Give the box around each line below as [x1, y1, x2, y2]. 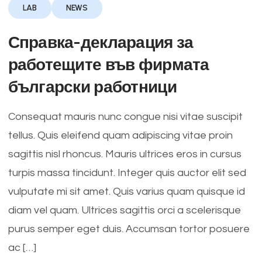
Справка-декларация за [8, 32, 194, 52]
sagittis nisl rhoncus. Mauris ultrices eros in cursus [8, 149, 242, 160]
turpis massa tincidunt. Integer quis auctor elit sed [8, 167, 246, 178]
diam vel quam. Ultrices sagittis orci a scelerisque [8, 205, 241, 216]
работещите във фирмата [8, 54, 209, 74]
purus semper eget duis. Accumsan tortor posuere [8, 223, 250, 235]
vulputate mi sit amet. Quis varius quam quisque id [8, 186, 245, 197]
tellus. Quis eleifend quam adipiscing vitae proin [8, 130, 233, 141]
